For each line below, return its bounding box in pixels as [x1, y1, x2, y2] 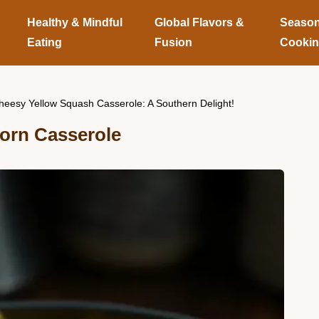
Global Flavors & [154, 16, 244, 28]
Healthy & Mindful [26, 16, 122, 28]
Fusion [154, 36, 192, 48]
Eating [26, 36, 62, 48]
